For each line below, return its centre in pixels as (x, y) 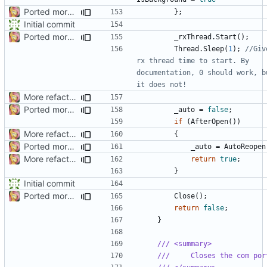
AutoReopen (245, 146)
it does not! (162, 84)
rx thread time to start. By (193, 60)
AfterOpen (209, 121)
